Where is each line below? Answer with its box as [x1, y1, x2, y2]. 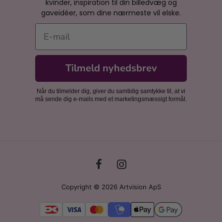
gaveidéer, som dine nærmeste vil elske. [41, 8, 181, 18]
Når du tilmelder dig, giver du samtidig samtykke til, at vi [37, 88, 185, 95]
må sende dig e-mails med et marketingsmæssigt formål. [35, 96, 187, 103]
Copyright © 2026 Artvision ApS [61, 183, 161, 191]
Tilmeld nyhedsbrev [65, 61, 157, 75]
